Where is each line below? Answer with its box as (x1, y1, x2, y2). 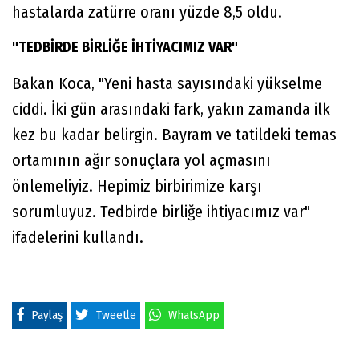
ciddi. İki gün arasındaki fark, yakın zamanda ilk (12, 99, 330, 119)
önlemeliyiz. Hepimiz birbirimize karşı (12, 175, 262, 196)
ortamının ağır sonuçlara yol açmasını (12, 150, 271, 170)
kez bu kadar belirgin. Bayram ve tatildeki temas (12, 124, 337, 144)
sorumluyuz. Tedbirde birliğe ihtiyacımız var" (12, 201, 310, 221)
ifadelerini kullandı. (12, 227, 143, 247)
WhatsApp (168, 307, 220, 322)
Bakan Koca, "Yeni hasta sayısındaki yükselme (12, 73, 322, 93)
